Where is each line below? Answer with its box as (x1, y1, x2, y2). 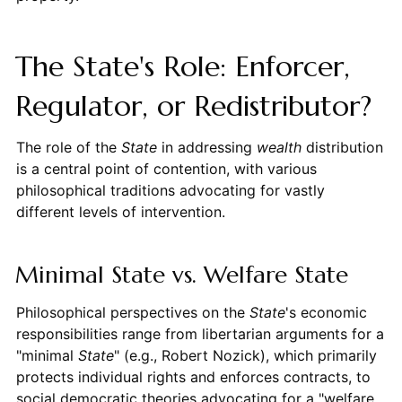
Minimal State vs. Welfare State (14, 259, 348, 289)
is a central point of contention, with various (15, 159, 317, 178)
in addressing (156, 137, 257, 156)
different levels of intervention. (15, 202, 225, 221)
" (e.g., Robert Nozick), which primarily (113, 345, 377, 364)
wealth (256, 137, 301, 156)
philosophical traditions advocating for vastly (15, 180, 325, 199)
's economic (284, 302, 367, 321)
